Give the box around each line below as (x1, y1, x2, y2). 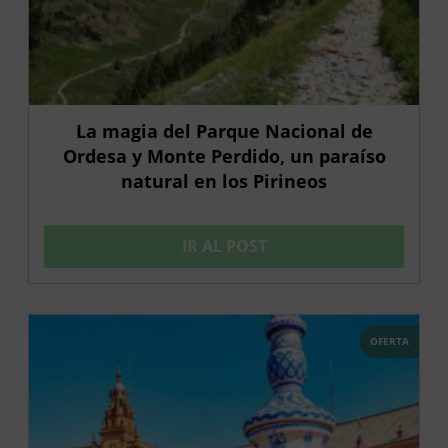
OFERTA (370, 334, 409, 349)
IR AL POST (181, 235, 267, 258)
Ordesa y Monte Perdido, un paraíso (62, 144, 386, 169)
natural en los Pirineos (121, 169, 327, 194)
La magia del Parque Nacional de (75, 119, 373, 144)
